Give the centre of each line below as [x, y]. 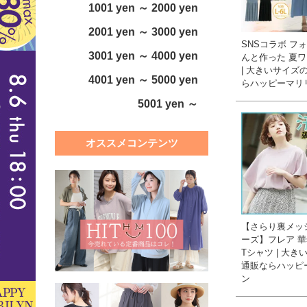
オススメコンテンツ [132, 143]
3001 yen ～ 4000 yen [143, 56]
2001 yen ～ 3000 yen [143, 32]
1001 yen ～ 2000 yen [143, 8]
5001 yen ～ [168, 104]
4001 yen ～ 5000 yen [143, 80]
